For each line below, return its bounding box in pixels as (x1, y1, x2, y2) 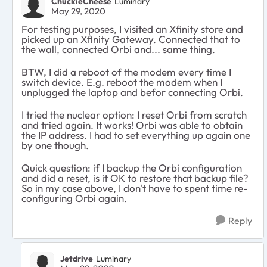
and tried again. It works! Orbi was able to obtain (21, 118, 243, 131)
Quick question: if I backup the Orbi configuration (21, 161, 242, 174)
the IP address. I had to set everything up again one (21, 128, 250, 141)
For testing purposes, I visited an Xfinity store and (21, 22, 243, 35)
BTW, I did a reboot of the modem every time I (21, 65, 231, 78)
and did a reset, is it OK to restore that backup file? (21, 171, 249, 184)
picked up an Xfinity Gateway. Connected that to (21, 32, 240, 45)
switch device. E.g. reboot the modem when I (21, 75, 222, 88)
